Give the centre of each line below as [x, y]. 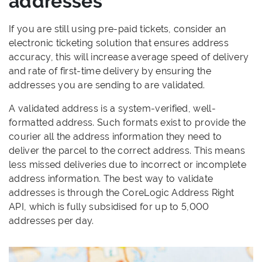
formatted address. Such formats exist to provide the [127, 123]
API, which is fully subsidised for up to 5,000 [109, 207]
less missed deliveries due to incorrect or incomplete [127, 165]
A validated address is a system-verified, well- [113, 109]
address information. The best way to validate [111, 179]
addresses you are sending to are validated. [107, 85]
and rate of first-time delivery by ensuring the [110, 71]
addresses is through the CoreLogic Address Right [122, 193]
